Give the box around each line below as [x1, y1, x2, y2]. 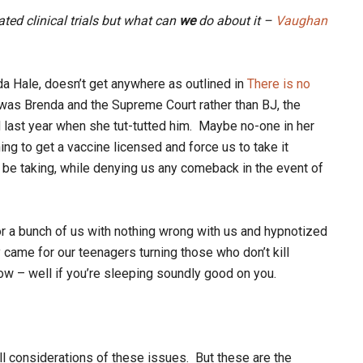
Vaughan [275, 13, 327, 28]
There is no [247, 76, 310, 92]
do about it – [195, 13, 275, 28]
